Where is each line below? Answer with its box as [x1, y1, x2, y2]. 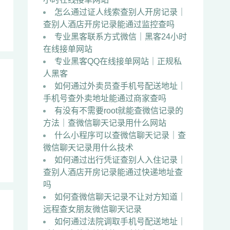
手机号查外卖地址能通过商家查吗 [43, 94, 166, 103]
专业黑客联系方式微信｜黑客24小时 [54, 32, 187, 41]
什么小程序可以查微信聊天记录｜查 [54, 131, 186, 140]
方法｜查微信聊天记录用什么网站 [43, 119, 166, 127]
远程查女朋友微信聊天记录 [43, 205, 142, 214]
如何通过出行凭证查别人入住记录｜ [54, 156, 186, 164]
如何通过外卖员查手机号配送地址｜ [54, 82, 186, 90]
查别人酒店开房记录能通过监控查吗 [43, 20, 175, 29]
